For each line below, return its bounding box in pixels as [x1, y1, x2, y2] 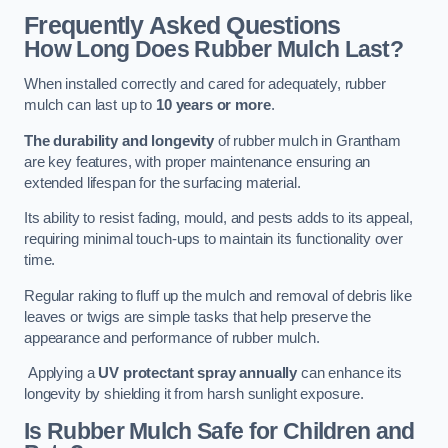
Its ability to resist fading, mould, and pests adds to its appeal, [24, 210, 413, 227]
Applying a [24, 365, 99, 382]
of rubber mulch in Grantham [213, 132, 401, 149]
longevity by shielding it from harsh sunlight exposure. [24, 386, 365, 403]
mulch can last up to [24, 97, 156, 114]
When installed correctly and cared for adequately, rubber [24, 76, 386, 93]
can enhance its [297, 365, 402, 382]
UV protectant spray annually [98, 365, 298, 382]
